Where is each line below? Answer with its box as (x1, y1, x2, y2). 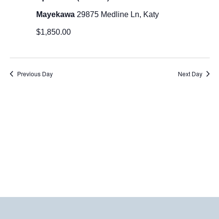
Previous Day (17, 69, 53, 78)
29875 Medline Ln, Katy (76, 10, 159, 19)
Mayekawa (36, 10, 77, 19)
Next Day (177, 69, 202, 78)
